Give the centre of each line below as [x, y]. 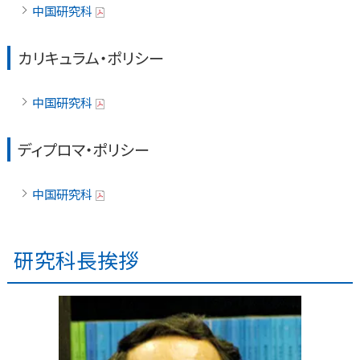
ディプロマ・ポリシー [84, 150]
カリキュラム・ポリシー [91, 58]
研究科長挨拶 [76, 260]
